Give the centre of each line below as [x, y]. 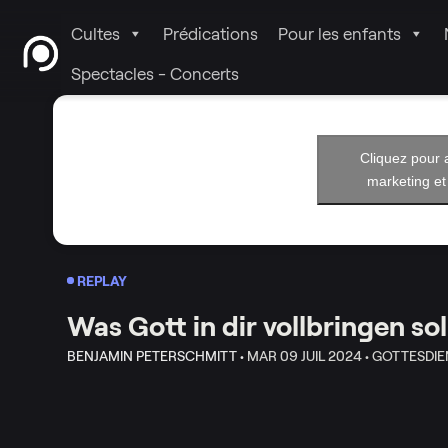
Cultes [96, 34]
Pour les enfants [340, 34]
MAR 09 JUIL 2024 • [307, 355]
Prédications [211, 34]
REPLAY [102, 280]
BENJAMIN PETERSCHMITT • [155, 355]
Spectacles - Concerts [155, 74]
